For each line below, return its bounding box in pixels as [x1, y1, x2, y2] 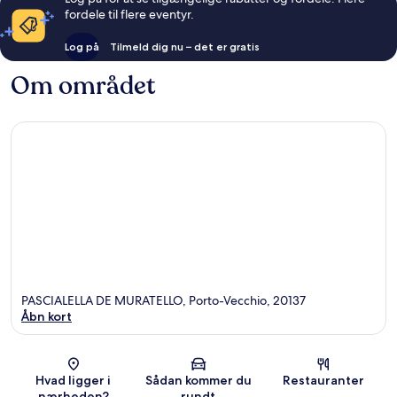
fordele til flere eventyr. [64, 5, 194, 22]
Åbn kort [21, 308, 72, 325]
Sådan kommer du [144, 372, 252, 389]
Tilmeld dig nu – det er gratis [109, 39, 260, 53]
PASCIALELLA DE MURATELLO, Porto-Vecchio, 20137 [21, 292, 306, 309]
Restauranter [283, 372, 365, 389]
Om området [11, 68, 155, 103]
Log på [64, 39, 99, 53]
